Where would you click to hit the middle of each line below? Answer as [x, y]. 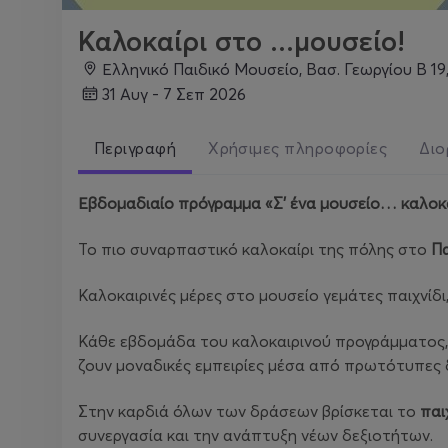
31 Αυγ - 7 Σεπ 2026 [178, 93]
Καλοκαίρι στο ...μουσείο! [241, 41]
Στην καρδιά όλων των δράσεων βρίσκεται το [249, 411]
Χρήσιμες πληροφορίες [298, 148]
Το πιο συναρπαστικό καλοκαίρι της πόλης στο [254, 249]
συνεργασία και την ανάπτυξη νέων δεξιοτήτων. [255, 435]
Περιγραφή [135, 148]
